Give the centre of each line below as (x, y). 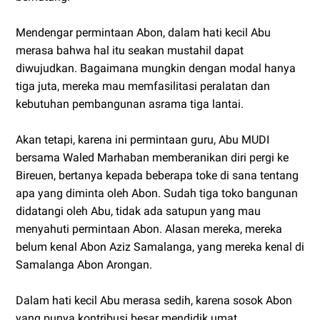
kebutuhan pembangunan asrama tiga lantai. (131, 104)
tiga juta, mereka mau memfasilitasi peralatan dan (143, 86)
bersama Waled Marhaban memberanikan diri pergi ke (152, 157)
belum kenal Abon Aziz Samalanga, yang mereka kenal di (160, 246)
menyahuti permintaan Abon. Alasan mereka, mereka (149, 229)
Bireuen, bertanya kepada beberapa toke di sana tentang (157, 175)
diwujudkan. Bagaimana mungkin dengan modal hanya (156, 68)
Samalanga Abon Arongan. (84, 264)
